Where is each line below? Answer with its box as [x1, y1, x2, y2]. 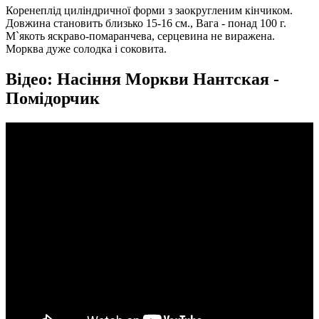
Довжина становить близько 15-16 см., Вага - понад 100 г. [6, 17, 286, 30]
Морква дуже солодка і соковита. [6, 43, 167, 56]
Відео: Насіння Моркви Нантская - [6, 70, 279, 89]
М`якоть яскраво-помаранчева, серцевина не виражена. [6, 30, 275, 43]
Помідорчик [6, 89, 100, 108]
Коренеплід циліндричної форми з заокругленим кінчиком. [6, 4, 293, 17]
